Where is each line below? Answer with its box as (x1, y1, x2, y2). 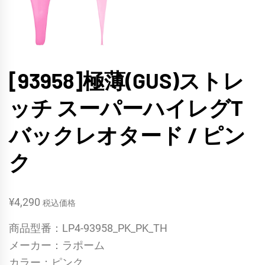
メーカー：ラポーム (9, 238, 105, 251)
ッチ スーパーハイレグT (9, 94, 243, 120)
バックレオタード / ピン (9, 121, 245, 147)
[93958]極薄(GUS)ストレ (9, 67, 244, 93)
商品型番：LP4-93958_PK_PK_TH (9, 221, 167, 234)
